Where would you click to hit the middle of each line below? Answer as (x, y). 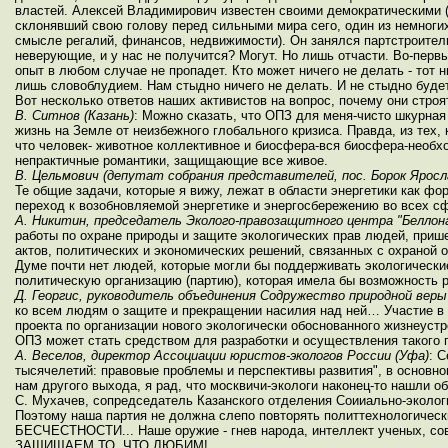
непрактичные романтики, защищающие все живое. (171, 160)
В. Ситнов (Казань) (74, 115)
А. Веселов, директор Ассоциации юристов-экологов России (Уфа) (222, 355)
